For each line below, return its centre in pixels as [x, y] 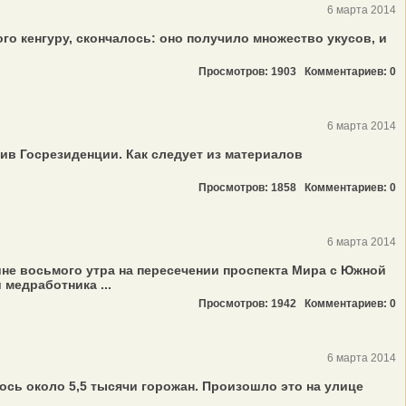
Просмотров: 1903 [251, 72]
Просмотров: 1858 [251, 188]
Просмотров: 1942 [251, 304]
